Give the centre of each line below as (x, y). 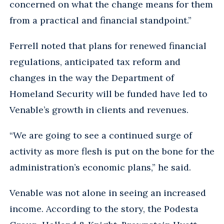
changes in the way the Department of (92, 77)
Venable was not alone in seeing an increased (108, 192)
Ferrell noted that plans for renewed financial (108, 45)
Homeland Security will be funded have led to (108, 93)
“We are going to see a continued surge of (101, 135)
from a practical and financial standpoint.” (100, 20)
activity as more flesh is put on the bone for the (112, 151)
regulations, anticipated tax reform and (95, 61)
